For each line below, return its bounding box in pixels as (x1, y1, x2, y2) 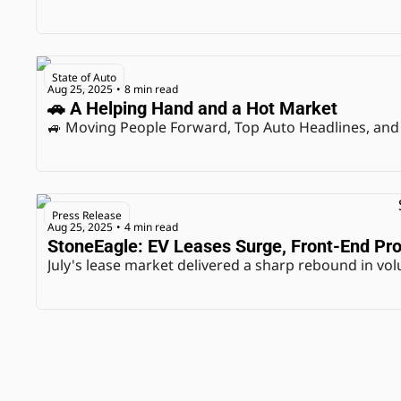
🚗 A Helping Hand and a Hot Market (47, 98, 337, 119)
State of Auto (52, 70, 116, 85)
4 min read (124, 218, 178, 235)
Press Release (52, 208, 122, 223)
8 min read (124, 81, 178, 97)
